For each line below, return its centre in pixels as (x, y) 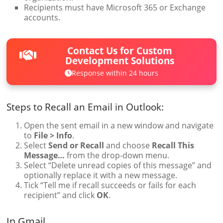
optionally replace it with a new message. (101, 175)
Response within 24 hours (115, 73)
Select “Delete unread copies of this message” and (118, 165)
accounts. (42, 18)
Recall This (173, 145)
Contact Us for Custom (120, 50)
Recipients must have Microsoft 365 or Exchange (115, 8)
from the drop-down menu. (117, 155)
